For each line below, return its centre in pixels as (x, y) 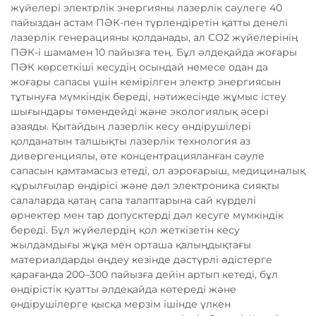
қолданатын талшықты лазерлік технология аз (130, 141)
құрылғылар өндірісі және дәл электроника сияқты (145, 186)
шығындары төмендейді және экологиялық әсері (140, 111)
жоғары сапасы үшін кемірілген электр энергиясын (146, 82)
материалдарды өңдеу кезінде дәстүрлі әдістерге (141, 260)
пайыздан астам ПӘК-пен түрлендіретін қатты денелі (149, 23)
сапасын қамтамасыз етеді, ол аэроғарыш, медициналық (158, 171)
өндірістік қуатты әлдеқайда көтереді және (123, 289)
